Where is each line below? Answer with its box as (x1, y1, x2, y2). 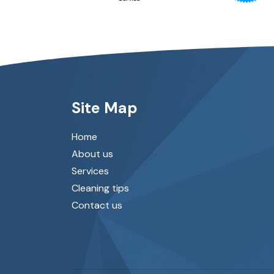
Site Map (72, 98, 138, 118)
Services (72, 165, 109, 177)
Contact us (72, 199, 122, 212)
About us (72, 147, 113, 160)
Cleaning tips (72, 182, 129, 194)
